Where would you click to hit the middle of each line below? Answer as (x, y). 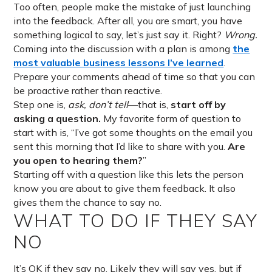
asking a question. (59, 119)
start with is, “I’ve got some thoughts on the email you (133, 133)
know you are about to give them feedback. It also (125, 189)
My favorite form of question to (172, 119)
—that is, (150, 105)
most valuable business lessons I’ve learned (119, 63)
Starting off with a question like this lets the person (129, 175)
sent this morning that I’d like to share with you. (121, 147)
